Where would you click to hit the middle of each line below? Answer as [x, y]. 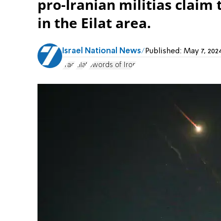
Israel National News [102, 51]
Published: [164, 51]
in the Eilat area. [94, 23]
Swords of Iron [112, 65]
